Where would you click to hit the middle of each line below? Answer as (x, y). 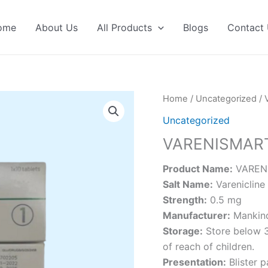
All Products (125, 27)
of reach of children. (208, 246)
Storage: (183, 231)
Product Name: (198, 168)
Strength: (185, 200)
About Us (57, 27)
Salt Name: (188, 184)
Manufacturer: (197, 215)
